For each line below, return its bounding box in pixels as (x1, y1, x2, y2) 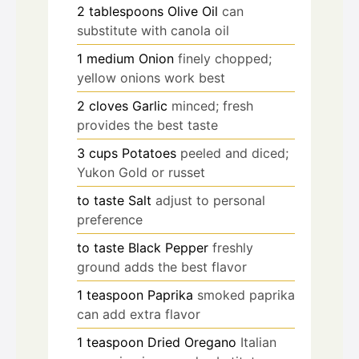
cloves (89, 97, 128, 114)
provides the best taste (77, 116, 218, 133)
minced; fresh (171, 97, 253, 114)
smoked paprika (197, 286, 295, 303)
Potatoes (122, 144, 176, 161)
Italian (240, 333, 276, 350)
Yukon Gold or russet (77, 163, 205, 180)
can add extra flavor (77, 305, 200, 322)
